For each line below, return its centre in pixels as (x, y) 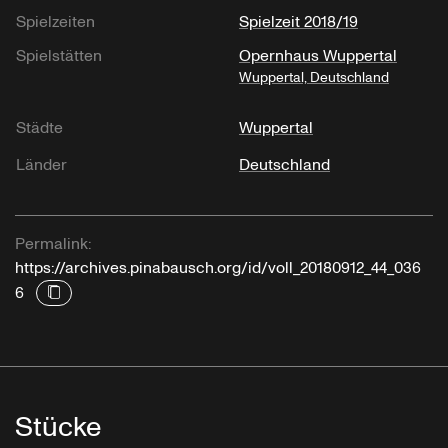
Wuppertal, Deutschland (314, 77)
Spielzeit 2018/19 (298, 21)
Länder (41, 164)
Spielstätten (59, 55)
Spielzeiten (55, 21)
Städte (39, 127)
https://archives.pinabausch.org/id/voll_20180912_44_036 (218, 267)
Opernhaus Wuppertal (318, 55)
